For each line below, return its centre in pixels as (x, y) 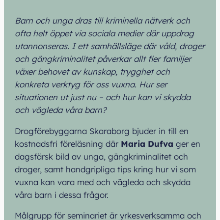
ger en (187, 143)
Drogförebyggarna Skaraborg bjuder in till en (102, 131)
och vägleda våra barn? (61, 110)
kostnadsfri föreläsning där (68, 143)
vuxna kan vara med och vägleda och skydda (103, 182)
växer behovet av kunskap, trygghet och (93, 71)
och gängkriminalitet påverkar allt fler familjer (103, 58)
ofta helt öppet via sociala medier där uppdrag (105, 33)
